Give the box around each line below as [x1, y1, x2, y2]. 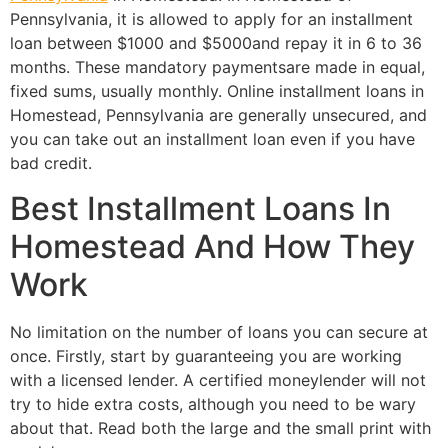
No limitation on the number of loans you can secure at [10, 321, 428, 342]
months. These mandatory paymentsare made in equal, [10, 57, 425, 78]
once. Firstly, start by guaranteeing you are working [10, 345, 402, 366]
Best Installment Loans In [10, 188, 391, 228]
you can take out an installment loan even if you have [10, 129, 415, 150]
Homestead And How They [10, 226, 415, 266]
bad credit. [10, 153, 92, 174]
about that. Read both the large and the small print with [10, 417, 431, 438]
